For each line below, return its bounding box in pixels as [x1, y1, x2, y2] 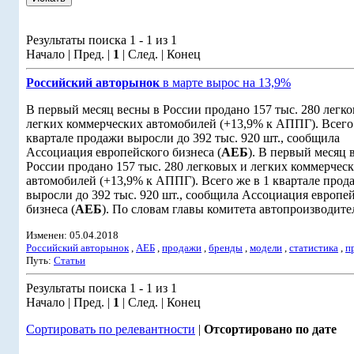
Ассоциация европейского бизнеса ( [26, 145, 221, 159]
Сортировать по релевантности [26, 322, 195, 336]
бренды [209, 242, 243, 254]
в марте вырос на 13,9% [160, 76, 291, 89]
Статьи [54, 254, 85, 266]
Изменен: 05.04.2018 [26, 229, 119, 241]
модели [250, 242, 282, 254]
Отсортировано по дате [204, 322, 337, 336]
